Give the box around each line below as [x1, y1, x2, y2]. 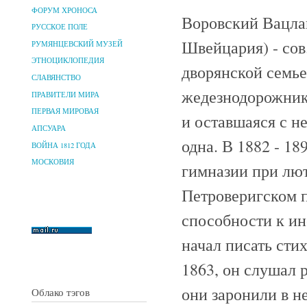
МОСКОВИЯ [32, 157, 74, 167]
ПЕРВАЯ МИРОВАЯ [32, 106, 99, 116]
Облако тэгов [32, 284, 90, 299]
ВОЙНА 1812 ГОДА [32, 140, 96, 150]
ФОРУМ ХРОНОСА [32, 5, 97, 15]
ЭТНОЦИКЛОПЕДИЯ [32, 56, 104, 66]
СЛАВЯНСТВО [32, 73, 81, 83]
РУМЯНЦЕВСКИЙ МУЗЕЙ [32, 38, 123, 49]
